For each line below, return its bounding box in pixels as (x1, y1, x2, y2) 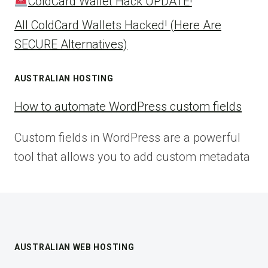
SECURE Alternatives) (14, 36, 127, 51)
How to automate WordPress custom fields (14, 99, 242, 114)
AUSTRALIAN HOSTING (14, 73, 114, 83)
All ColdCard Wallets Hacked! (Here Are (14, 17, 221, 32)
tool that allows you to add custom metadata (14, 149, 250, 164)
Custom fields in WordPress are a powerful (14, 130, 240, 145)
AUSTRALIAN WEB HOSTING (14, 242, 135, 252)
